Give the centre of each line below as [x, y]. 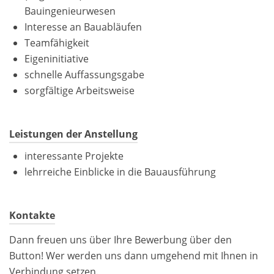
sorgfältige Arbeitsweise [80, 91]
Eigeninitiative [57, 59]
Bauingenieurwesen [70, 11]
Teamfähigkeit [57, 43]
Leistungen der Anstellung [73, 134]
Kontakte [32, 216]
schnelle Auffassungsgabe [84, 75]
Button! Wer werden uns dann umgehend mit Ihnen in [134, 255]
